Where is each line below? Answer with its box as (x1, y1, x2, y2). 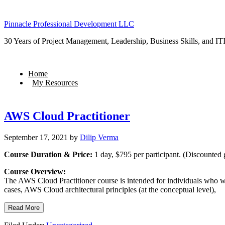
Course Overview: (4, 167, 66, 176)
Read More (8, 203, 40, 211)
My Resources (32, 78, 78, 87)
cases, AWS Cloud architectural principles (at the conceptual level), (4, 185, 216, 194)
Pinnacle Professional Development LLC (4, 20, 134, 28)
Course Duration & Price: (4, 150, 92, 159)
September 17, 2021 (4, 133, 68, 142)
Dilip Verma (80, 133, 119, 142)
